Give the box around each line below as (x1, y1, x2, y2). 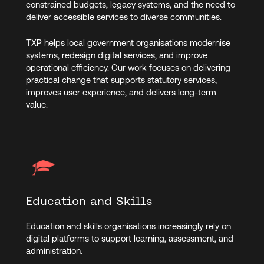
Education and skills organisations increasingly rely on (25, 220, 231, 231)
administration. (25, 245, 85, 256)
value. (25, 100, 50, 110)
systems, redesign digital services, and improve (25, 50, 207, 61)
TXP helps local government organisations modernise (25, 38, 230, 48)
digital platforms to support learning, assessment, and (25, 233, 233, 243)
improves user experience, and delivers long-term (25, 87, 216, 98)
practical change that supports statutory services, (25, 75, 217, 85)
